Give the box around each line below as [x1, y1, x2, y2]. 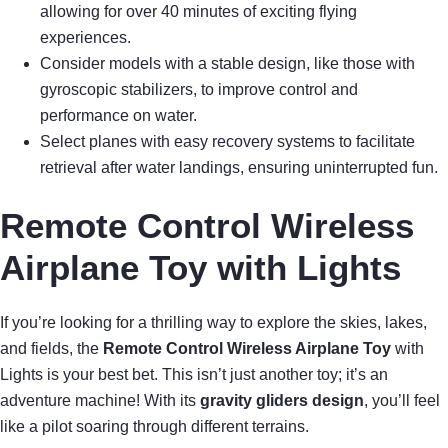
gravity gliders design [200, 391, 364, 409]
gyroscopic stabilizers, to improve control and [40, 81, 358, 99]
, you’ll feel [364, 391, 440, 409]
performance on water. [40, 107, 197, 125]
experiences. [40, 29, 131, 47]
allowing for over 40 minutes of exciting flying [40, 3, 357, 21]
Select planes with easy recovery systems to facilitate [40, 133, 415, 151]
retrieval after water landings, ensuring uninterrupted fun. [40, 159, 438, 177]
